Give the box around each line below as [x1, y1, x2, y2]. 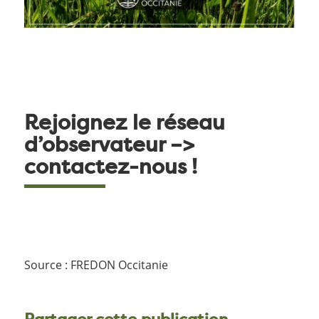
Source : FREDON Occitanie [23, 256, 168, 273]
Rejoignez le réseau [23, 108, 225, 137]
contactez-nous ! [23, 152, 197, 181]
